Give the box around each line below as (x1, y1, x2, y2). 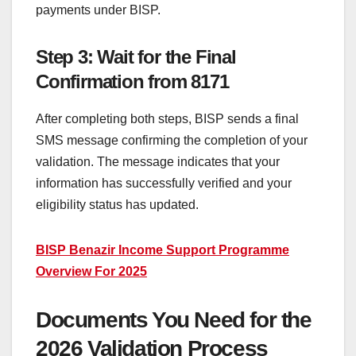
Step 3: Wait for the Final (36, 46, 236, 68)
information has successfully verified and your (36, 176, 292, 191)
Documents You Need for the (36, 308, 311, 333)
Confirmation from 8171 (36, 71, 229, 93)
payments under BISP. (36, 3, 161, 17)
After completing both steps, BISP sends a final (36, 112, 299, 126)
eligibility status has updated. (36, 198, 199, 212)
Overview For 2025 (36, 265, 147, 279)
